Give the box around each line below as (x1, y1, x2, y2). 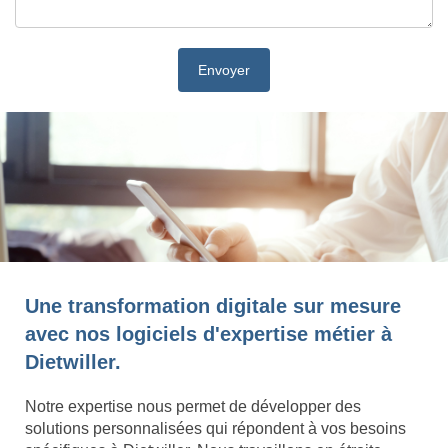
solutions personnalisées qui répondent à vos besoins (25, 420, 406, 438)
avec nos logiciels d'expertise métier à (25, 323, 392, 346)
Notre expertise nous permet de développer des (25, 398, 361, 416)
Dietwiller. (25, 351, 121, 374)
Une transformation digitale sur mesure (25, 295, 401, 318)
